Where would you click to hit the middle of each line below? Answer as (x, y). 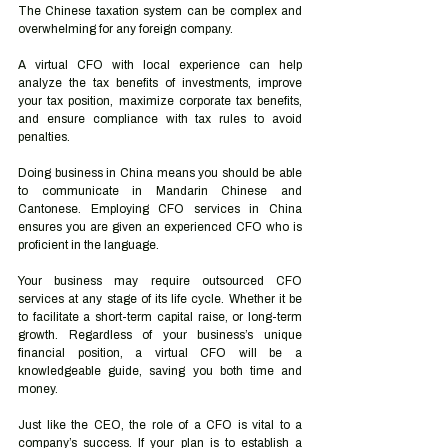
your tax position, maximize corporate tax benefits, (160, 101)
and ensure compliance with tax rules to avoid (160, 119)
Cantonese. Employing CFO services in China (160, 209)
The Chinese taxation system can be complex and (160, 11)
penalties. (44, 137)
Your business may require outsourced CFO (160, 281)
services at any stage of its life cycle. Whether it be (160, 299)
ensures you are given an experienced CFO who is (160, 227)
